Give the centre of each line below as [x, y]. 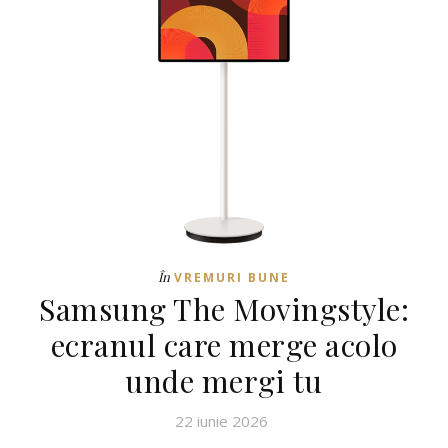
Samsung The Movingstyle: [224, 309]
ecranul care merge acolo [224, 345]
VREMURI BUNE [232, 278]
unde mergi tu [224, 381]
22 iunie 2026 [221, 421]
